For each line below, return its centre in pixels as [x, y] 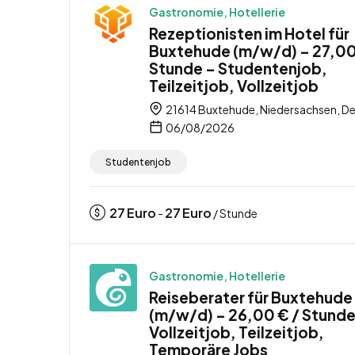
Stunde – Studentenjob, [238, 68]
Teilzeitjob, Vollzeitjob [234, 85]
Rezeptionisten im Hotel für [249, 33]
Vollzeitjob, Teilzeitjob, [237, 332]
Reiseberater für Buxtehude [251, 297]
